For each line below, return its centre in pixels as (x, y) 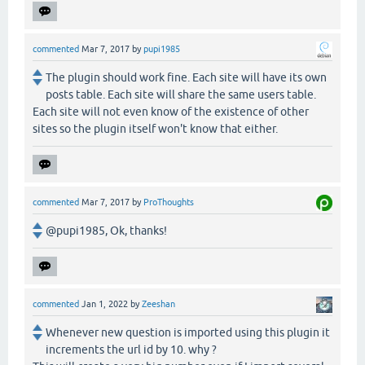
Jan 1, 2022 (105, 303)
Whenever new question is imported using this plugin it (188, 332)
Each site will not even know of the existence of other (171, 111)
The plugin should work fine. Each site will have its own (186, 77)
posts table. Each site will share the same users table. (181, 94)
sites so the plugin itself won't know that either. (155, 128)
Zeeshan (158, 303)
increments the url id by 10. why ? (131, 349)
